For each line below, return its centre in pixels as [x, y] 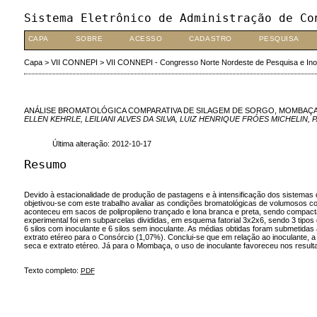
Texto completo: [52, 271]
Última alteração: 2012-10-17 [102, 144]
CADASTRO [211, 39]
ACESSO [146, 39]
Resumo [45, 164]
